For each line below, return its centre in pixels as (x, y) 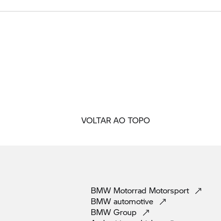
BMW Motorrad (119, 190)
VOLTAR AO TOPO (115, 120)
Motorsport (170, 190)
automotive (135, 201)
